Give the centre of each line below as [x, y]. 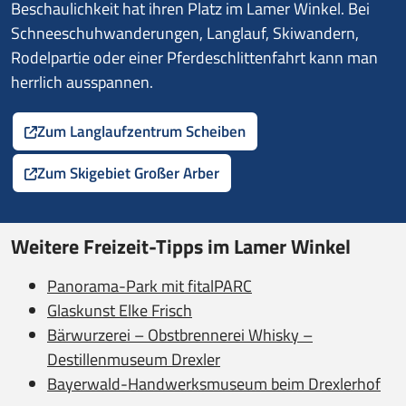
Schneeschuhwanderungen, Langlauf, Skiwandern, [185, 33]
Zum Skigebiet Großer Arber [128, 173]
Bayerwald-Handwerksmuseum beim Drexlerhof [214, 384]
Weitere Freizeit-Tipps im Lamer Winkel [181, 246]
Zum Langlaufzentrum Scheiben [141, 131]
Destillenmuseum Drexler [134, 359]
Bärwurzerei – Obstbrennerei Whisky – [180, 335]
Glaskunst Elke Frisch [120, 310]
